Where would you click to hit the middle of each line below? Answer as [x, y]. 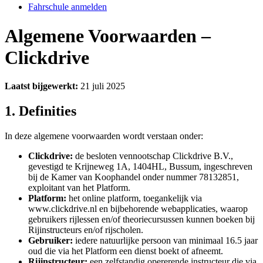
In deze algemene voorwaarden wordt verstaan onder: [104, 136]
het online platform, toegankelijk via [134, 198]
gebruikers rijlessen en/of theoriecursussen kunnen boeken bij [141, 219]
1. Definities [41, 111]
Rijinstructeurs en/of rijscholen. [86, 230]
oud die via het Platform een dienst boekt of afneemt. [126, 251]
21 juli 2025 [102, 86]
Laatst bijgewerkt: [41, 86]
